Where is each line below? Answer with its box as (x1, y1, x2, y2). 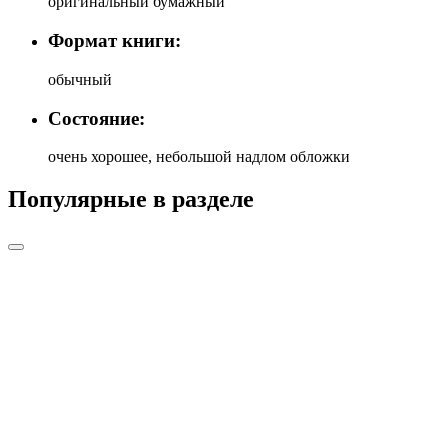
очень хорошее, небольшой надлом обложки (48, 148, 350, 166)
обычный (48, 70, 112, 88)
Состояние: (48, 107, 145, 129)
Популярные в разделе (8, 186, 254, 213)
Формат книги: (48, 30, 181, 52)
